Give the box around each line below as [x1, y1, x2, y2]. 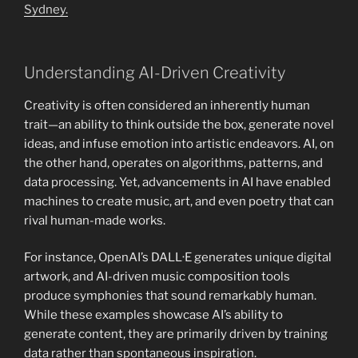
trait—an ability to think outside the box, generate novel [24, 117, 334, 132]
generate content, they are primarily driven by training [24, 327, 328, 342]
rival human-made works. [24, 213, 165, 228]
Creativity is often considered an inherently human [24, 97, 310, 113]
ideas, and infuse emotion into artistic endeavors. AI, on [24, 136, 334, 151]
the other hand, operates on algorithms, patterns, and [24, 155, 323, 170]
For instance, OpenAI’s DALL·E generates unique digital [24, 250, 332, 265]
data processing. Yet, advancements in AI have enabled [24, 174, 331, 189]
